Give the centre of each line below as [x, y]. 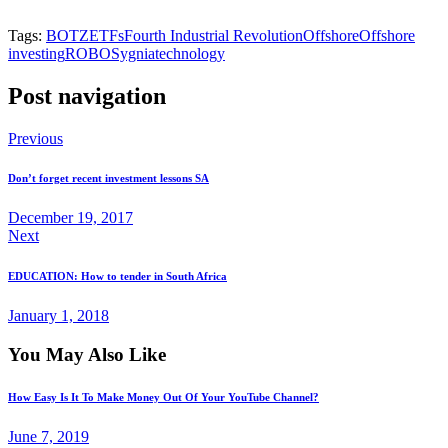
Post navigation [87, 95]
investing [36, 53]
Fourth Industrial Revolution [213, 35]
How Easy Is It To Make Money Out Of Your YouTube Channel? [163, 397]
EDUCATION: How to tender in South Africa [117, 276]
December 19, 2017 [70, 218]
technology [190, 53]
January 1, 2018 [58, 316]
